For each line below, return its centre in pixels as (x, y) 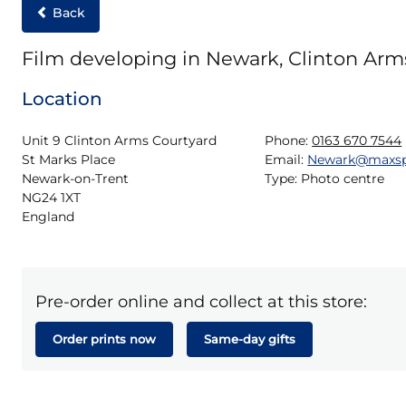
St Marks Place (68, 159)
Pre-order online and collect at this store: (201, 301)
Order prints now (104, 339)
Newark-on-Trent (75, 179)
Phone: (287, 140)
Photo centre (343, 179)
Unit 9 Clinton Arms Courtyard (119, 140)
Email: (285, 159)
